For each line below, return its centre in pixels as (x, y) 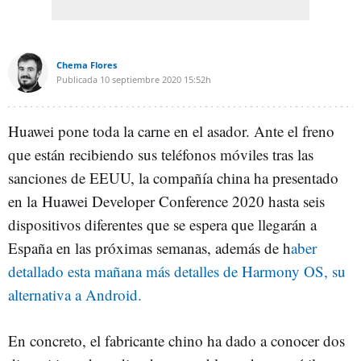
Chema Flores (87, 65)
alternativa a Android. (77, 295)
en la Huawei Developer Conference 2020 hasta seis (166, 201)
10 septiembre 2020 (141, 79)
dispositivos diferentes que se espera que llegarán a (162, 224)
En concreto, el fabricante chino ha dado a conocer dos (176, 340)
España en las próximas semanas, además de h (149, 248)
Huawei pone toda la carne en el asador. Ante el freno (171, 131)
